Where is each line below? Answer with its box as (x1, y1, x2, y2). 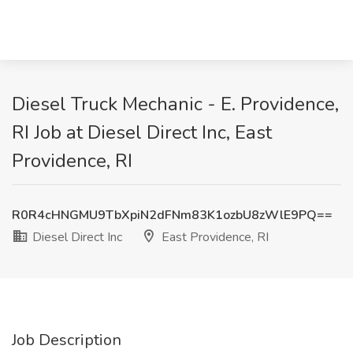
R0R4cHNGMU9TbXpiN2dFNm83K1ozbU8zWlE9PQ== (12, 206, 333, 224)
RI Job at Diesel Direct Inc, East (12, 120, 272, 145)
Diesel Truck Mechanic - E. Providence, (12, 91, 339, 117)
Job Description (12, 329, 121, 351)
